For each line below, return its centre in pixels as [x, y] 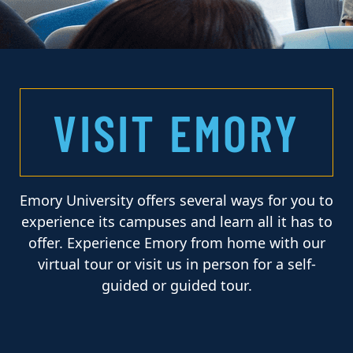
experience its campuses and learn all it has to [176, 223]
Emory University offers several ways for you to [176, 201]
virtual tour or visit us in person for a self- [176, 265]
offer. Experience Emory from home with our [176, 244]
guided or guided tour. [176, 286]
